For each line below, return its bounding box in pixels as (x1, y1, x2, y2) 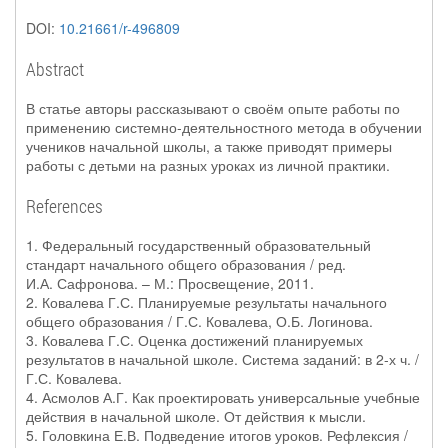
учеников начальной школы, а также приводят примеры (26, 136, 392, 156)
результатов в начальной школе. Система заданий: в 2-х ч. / (26, 349, 419, 369)
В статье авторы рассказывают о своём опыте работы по (26, 98, 400, 118)
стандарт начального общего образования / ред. (26, 254, 346, 274)
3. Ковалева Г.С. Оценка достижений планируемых (26, 330, 363, 350)
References (26, 194, 103, 218)
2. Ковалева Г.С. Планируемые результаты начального (26, 292, 387, 312)
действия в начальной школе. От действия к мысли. (26, 406, 366, 426)
